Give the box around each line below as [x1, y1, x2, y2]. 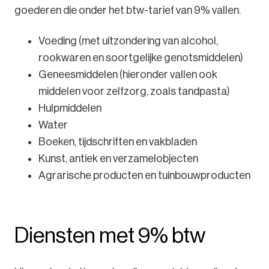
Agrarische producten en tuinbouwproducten [38, 169, 250, 182]
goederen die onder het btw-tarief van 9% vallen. [14, 4, 241, 17]
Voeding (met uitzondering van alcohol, [38, 35, 218, 47]
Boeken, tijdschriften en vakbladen [38, 136, 197, 148]
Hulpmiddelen [38, 102, 101, 115]
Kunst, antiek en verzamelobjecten [38, 153, 198, 165]
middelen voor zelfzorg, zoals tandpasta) [38, 85, 230, 98]
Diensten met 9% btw [14, 223, 205, 248]
